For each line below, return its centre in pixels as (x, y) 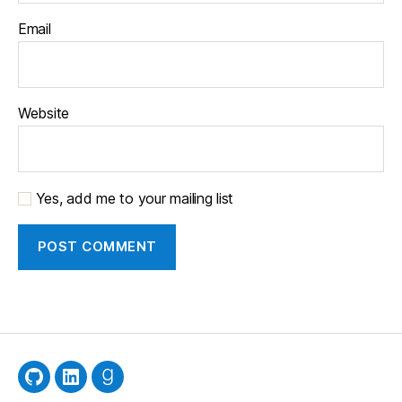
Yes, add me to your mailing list (133, 198)
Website (44, 113)
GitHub (59, 387)
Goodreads (147, 387)
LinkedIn (100, 387)
